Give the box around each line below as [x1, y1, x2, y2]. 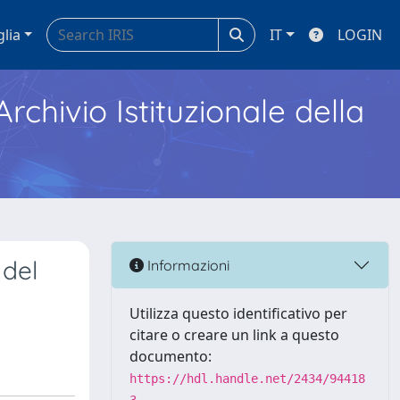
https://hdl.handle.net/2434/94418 [129, 371, 365, 386]
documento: [129, 346, 212, 366]
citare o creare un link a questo [129, 325, 339, 345]
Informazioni [144, 255, 229, 274]
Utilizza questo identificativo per [129, 304, 347, 323]
